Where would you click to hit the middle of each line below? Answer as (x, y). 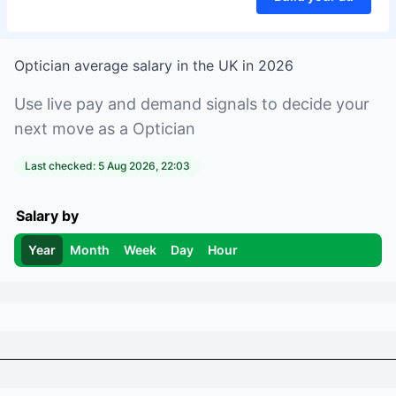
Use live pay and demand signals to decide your (192, 104)
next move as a (71, 129)
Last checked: (61, 166)
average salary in (131, 65)
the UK (215, 65)
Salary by (47, 216)
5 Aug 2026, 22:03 (144, 166)
